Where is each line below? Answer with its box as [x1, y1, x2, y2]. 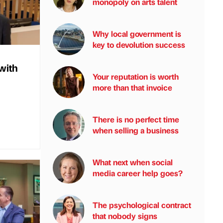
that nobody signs [93, 211, 157, 221]
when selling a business [93, 125, 179, 135]
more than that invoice [93, 82, 172, 93]
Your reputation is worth [93, 71, 179, 82]
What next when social [93, 157, 173, 167]
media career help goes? [93, 168, 183, 178]
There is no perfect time [93, 114, 179, 124]
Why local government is [93, 28, 181, 39]
